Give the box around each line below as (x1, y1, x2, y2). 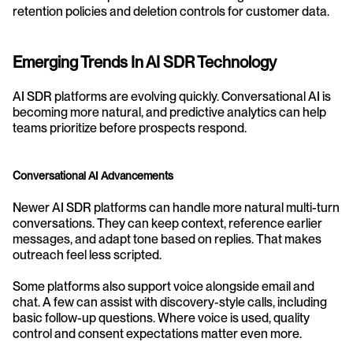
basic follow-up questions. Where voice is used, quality (13, 310, 310, 325)
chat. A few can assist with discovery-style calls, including (13, 295, 327, 310)
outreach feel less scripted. (13, 247, 162, 262)
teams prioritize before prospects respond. (13, 121, 247, 136)
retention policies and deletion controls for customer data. (13, 4, 329, 19)
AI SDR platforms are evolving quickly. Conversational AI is (13, 89, 331, 104)
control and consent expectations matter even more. (13, 326, 302, 341)
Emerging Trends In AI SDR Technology (13, 53, 277, 72)
